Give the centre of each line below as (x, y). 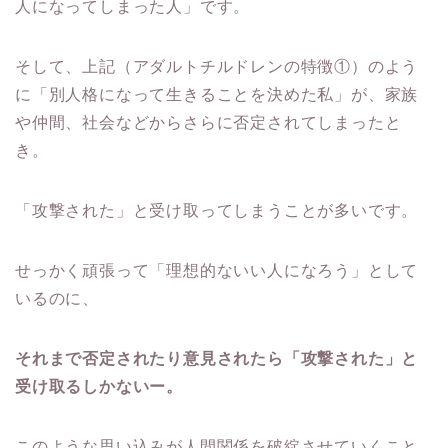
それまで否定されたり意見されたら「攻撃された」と (217, 358)
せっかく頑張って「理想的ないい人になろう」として (217, 270)
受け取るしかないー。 (99, 386)
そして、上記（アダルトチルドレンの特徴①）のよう (217, 66)
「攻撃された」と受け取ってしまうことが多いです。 (217, 210)
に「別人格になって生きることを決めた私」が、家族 (217, 94)
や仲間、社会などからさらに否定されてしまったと (208, 122)
